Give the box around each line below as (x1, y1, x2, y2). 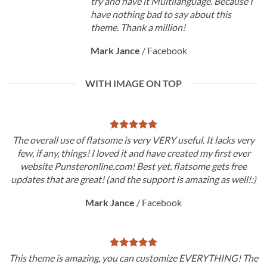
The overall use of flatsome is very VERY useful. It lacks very (13, 134, 254, 145)
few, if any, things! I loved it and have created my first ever (17, 147, 250, 159)
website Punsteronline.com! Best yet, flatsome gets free (20, 160, 247, 172)
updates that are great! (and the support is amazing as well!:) (11, 173, 256, 185)
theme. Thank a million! (91, 21, 185, 33)
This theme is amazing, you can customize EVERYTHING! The (9, 252, 258, 263)
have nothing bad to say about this (91, 8, 231, 20)
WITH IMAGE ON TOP (85, 77, 182, 89)
